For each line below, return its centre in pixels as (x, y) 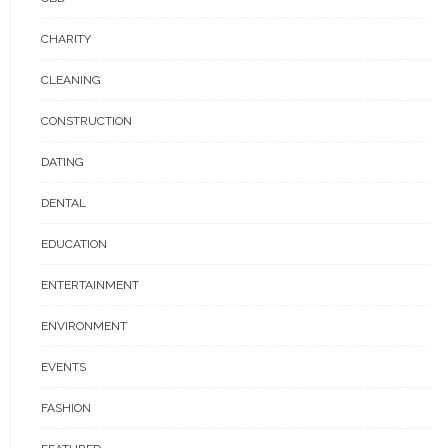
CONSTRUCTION (86, 121)
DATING (62, 162)
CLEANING (71, 80)
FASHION (66, 408)
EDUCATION (74, 244)
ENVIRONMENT (84, 326)
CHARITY (66, 39)
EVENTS (63, 367)
